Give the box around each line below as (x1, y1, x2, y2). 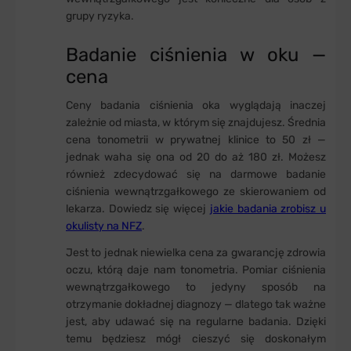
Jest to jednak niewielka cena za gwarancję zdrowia (66, 246, 326, 260)
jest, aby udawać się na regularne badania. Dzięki (66, 315, 326, 329)
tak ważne (273, 298, 326, 312)
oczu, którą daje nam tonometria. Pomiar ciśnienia (66, 263, 326, 277)
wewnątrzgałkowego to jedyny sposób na (66, 280, 326, 295)
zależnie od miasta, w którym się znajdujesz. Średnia (66, 116, 326, 130)
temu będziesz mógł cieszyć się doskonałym (66, 332, 326, 346)
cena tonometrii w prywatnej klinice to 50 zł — (66, 133, 326, 147)
